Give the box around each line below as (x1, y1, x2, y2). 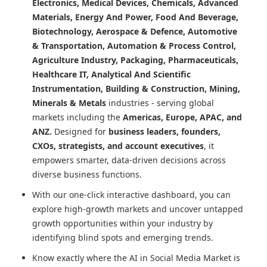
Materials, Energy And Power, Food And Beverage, (32, 11, 238, 23)
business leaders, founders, (108, 126, 221, 138)
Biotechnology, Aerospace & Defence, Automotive (32, 26, 237, 38)
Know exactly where (32, 252, 114, 264)
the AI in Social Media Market (114, 252, 231, 264)
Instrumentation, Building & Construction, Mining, (32, 83, 240, 95)
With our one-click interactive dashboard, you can (32, 189, 231, 201)
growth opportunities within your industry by (32, 218, 213, 229)
